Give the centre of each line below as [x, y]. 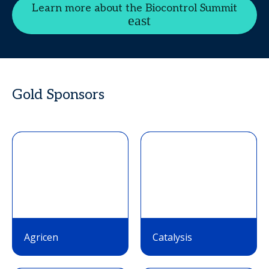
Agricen [41, 237]
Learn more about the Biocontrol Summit [134, 8]
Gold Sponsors [58, 95]
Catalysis [172, 237]
